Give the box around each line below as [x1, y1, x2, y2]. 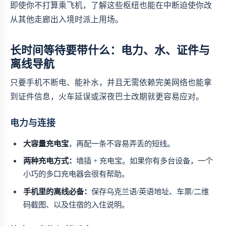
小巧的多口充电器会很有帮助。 [23, 169, 130, 179]
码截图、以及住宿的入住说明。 [23, 200, 130, 209]
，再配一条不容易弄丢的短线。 [69, 139, 175, 148]
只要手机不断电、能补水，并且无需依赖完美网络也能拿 [10, 78, 212, 87]
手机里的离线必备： [23, 187, 92, 196]
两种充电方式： [23, 156, 77, 165]
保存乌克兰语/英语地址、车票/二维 [91, 187, 209, 196]
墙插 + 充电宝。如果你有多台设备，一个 [76, 156, 213, 165]
